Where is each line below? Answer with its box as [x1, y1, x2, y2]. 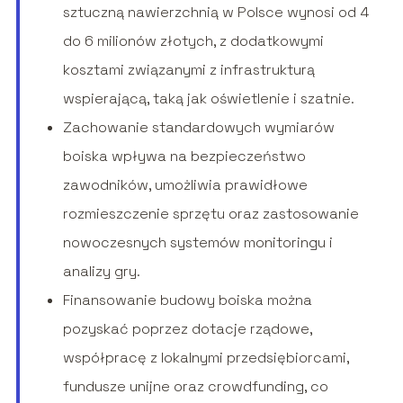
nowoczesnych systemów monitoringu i [62, 233, 333, 253]
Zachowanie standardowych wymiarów [62, 118, 335, 138]
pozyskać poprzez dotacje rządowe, [62, 319, 312, 339]
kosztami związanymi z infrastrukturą [62, 60, 315, 80]
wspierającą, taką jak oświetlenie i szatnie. [62, 89, 354, 109]
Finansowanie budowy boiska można [62, 291, 312, 310]
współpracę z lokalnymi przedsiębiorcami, [62, 348, 349, 368]
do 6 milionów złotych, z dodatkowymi [62, 31, 324, 51]
